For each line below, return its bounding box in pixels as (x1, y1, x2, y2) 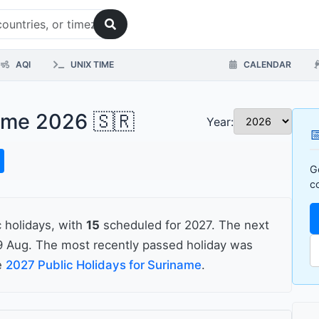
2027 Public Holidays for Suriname (6, 258, 202, 273)
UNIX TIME (68, 59, 114, 70)
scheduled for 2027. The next (100, 218, 269, 233)
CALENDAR (241, 59, 291, 70)
